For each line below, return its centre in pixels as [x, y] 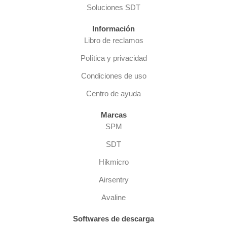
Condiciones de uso [113, 75]
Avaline [113, 197]
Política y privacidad [113, 58]
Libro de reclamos [113, 40]
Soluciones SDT [113, 7]
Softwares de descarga [113, 218]
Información [113, 28]
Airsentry [113, 179]
